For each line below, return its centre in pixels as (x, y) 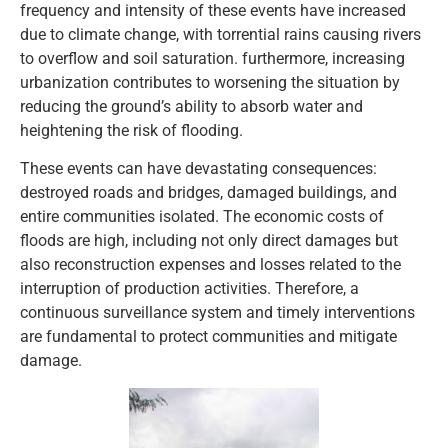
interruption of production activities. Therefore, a (189, 289)
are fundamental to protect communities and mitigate (208, 337)
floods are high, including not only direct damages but (209, 241)
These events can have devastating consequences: (198, 169)
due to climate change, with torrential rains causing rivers (220, 34)
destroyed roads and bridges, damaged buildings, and (208, 193)
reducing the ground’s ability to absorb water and (191, 106)
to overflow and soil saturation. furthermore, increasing (212, 58)
